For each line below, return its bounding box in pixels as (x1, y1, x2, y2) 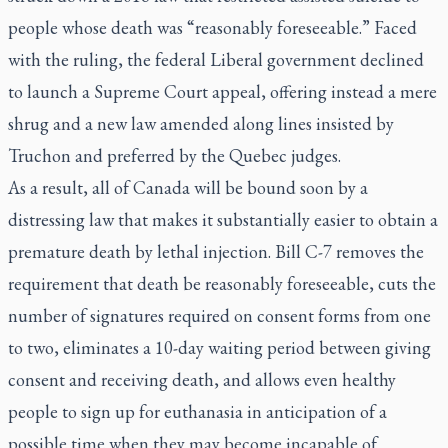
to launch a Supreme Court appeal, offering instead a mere (8, 80, 437, 103)
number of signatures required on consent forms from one (8, 304, 431, 327)
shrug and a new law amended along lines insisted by (8, 112, 394, 135)
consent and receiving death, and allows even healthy (8, 368, 396, 391)
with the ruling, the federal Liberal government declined (8, 48, 424, 71)
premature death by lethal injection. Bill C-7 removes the (8, 240, 424, 263)
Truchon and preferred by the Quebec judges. (8, 144, 341, 167)
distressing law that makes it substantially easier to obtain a (8, 208, 438, 231)
